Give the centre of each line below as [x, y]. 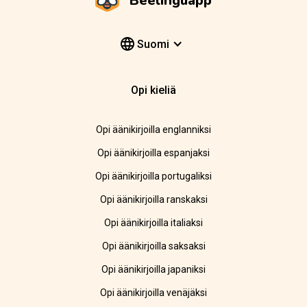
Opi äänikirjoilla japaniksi [153, 270]
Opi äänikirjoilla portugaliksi [153, 176]
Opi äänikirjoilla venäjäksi [153, 293]
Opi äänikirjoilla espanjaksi [153, 153]
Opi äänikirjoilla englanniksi [153, 130]
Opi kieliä [153, 90]
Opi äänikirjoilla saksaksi [153, 246]
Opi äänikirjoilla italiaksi [153, 223]
